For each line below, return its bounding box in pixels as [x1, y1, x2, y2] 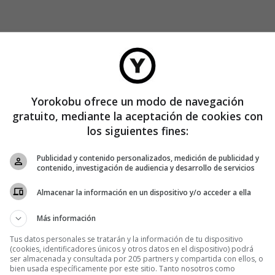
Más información [37, 212, 96, 223]
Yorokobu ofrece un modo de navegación [31, 93, 244, 109]
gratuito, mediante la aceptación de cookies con [12, 108, 263, 123]
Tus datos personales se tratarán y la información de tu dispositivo [10, 233, 243, 244]
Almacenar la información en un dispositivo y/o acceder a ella [37, 187, 251, 198]
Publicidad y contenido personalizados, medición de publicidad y [37, 152, 259, 163]
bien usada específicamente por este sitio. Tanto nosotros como [10, 263, 235, 274]
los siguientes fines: [87, 123, 188, 138]
